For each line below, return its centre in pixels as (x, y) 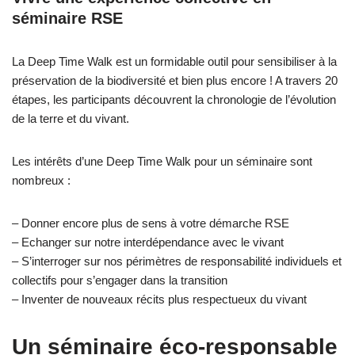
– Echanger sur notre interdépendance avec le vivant (148, 242)
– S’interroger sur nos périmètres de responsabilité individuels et (177, 261)
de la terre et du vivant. (71, 119)
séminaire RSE (67, 19)
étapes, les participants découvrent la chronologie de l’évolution (174, 100)
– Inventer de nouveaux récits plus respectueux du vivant (159, 300)
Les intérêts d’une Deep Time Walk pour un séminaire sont (162, 162)
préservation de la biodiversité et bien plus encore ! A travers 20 (175, 81)
